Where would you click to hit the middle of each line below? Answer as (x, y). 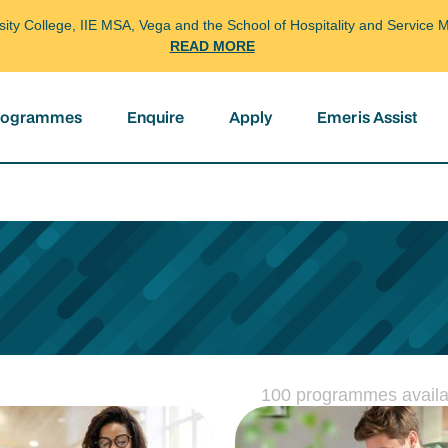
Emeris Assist (367, 117)
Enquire (156, 117)
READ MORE (212, 46)
